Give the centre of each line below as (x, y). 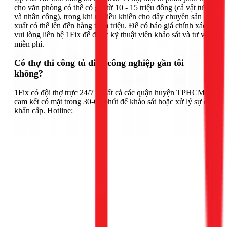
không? (29, 74)
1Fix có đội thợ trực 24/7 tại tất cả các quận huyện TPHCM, (110, 93)
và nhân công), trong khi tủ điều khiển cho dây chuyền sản (108, 17)
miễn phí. (29, 44)
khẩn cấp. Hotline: (44, 111)
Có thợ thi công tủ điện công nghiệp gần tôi (99, 63)
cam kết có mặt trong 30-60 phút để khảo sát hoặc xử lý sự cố (113, 102)
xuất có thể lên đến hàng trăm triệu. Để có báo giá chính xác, (111, 26)
